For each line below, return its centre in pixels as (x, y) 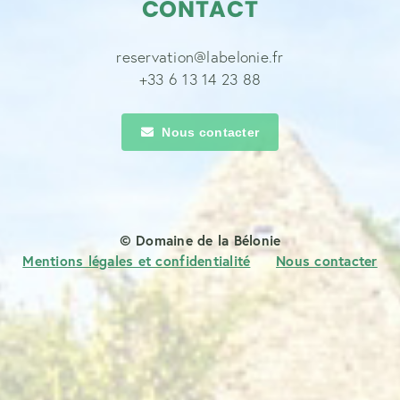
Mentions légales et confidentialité (137, 260)
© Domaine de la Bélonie (200, 240)
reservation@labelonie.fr (200, 56)
